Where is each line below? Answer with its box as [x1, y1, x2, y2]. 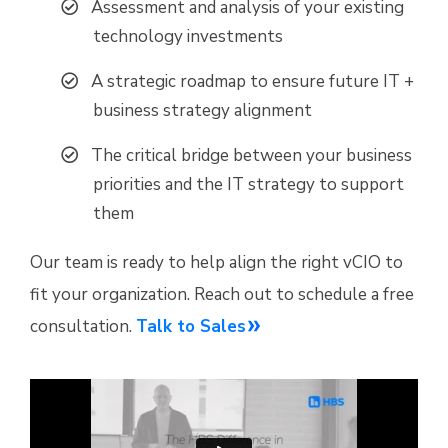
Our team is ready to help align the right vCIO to [30, 251, 403, 275]
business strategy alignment [93, 99, 312, 123]
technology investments [93, 25, 283, 49]
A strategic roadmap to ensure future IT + [91, 70, 414, 94]
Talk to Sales [136, 315, 246, 339]
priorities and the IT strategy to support [93, 173, 404, 197]
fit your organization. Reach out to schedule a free [30, 283, 414, 307]
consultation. [30, 315, 136, 339]
